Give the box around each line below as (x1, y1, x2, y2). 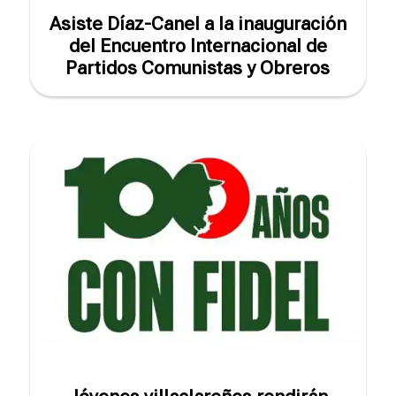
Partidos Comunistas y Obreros (65, 57, 331, 80)
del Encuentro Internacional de (68, 35, 327, 57)
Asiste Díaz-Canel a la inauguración (49, 13, 346, 35)
